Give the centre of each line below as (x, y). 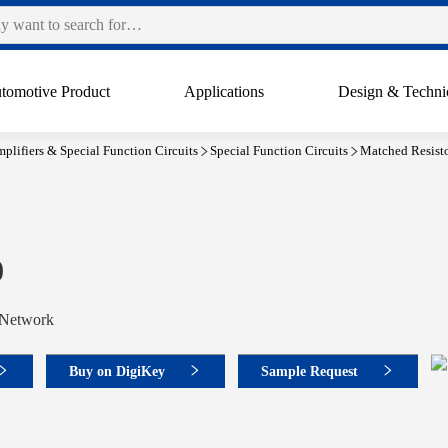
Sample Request (309, 371)
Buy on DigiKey (117, 371)
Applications (224, 91)
